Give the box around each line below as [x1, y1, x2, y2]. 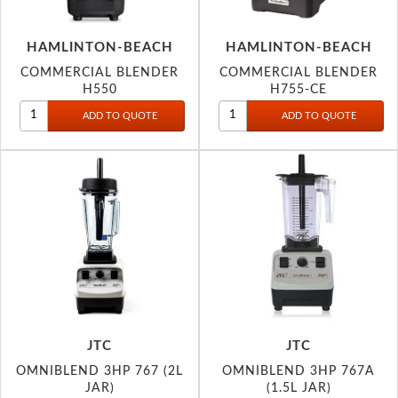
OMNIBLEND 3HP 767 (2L [16, 363, 183, 378]
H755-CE [270, 82, 327, 96]
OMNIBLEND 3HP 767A [222, 363, 375, 378]
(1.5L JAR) [266, 380, 331, 394]
